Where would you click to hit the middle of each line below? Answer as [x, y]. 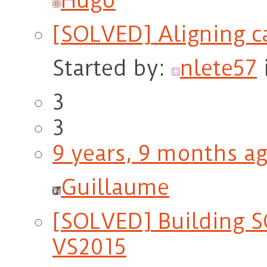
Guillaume [115, 188]
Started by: [112, 69]
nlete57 [218, 69]
